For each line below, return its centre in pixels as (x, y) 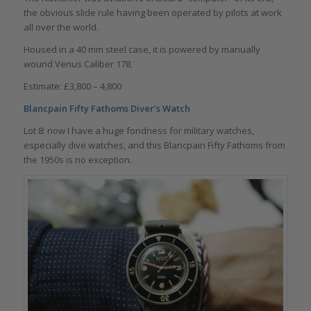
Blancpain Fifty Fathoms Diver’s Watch (107, 109)
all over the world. (61, 27)
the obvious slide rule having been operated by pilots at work (152, 13)
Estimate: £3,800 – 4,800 (72, 86)
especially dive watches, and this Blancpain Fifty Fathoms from (154, 145)
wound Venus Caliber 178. (78, 64)
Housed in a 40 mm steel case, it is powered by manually (142, 50)
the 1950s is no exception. (77, 160)
